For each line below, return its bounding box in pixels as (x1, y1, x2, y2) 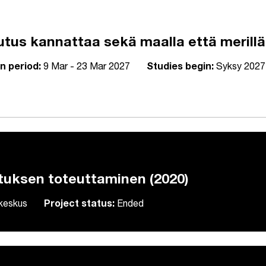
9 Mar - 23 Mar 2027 (41, 63, 130, 73)
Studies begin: (147, 63, 214, 73)
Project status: (44, 200, 115, 210)
